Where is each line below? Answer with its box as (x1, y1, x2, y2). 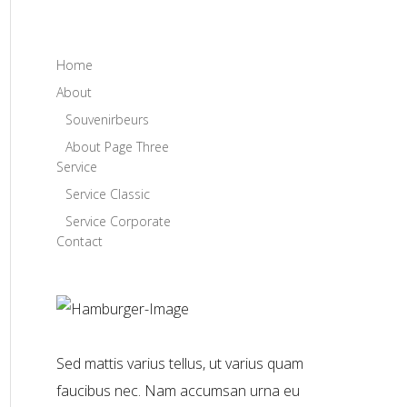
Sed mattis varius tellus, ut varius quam (56, 353, 303, 374)
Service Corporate (65, 213, 171, 231)
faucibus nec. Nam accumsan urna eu (56, 381, 300, 402)
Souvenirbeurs (65, 111, 149, 129)
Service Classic (65, 185, 150, 203)
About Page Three (65, 138, 169, 156)
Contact (56, 233, 103, 251)
